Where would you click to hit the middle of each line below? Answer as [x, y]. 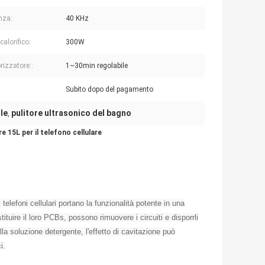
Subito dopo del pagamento [109, 90]
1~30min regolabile [97, 66]
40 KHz [77, 19]
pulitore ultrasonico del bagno [71, 113]
